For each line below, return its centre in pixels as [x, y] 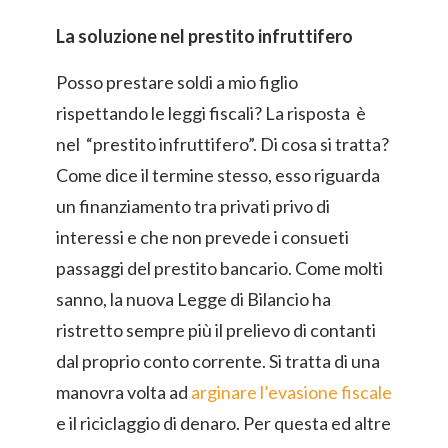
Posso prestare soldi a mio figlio [177, 82]
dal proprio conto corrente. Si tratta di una [218, 361]
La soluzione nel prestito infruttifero [204, 36]
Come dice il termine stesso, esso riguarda [218, 175]
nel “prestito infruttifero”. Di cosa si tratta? [222, 144]
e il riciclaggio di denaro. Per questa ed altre [223, 423]
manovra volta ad [123, 392]
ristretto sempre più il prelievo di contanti [216, 330]
